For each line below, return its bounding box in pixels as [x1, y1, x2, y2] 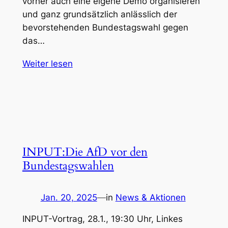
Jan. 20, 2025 [40, 192, 97, 203]
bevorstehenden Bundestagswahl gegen [22, 22, 188, 33]
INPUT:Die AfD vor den [22, 144, 148, 160]
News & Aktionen [115, 192, 186, 203]
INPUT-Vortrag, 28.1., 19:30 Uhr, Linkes [22, 214, 183, 224]
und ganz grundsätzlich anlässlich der [22, 9, 177, 20]
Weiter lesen [22, 59, 73, 69]
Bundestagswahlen [22, 157, 114, 174]
